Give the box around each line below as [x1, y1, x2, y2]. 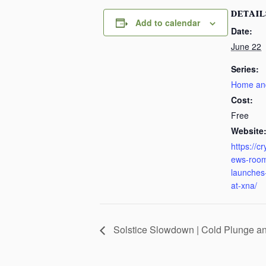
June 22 [231, 40, 261, 52]
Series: [231, 62, 259, 75]
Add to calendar [135, 16, 200, 28]
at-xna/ [231, 179, 257, 191]
